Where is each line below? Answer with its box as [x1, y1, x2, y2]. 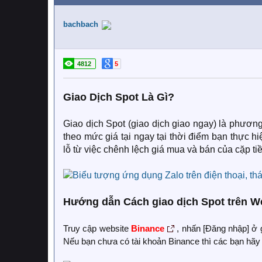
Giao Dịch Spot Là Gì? [63, 91, 174, 103]
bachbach [63, 20, 98, 29]
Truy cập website [63, 223, 131, 233]
